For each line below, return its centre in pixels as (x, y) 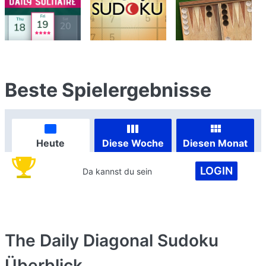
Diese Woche (133, 143)
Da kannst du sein (118, 171)
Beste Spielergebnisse (108, 90)
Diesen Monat (216, 143)
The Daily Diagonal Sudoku (112, 240)
